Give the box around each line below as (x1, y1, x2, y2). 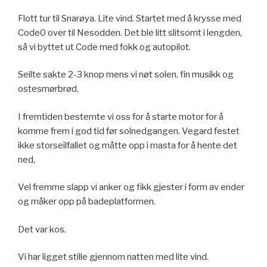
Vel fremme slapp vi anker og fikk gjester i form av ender (18, 182, 244, 193)
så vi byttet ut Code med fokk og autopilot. (18, 41, 191, 52)
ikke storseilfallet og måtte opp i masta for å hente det (18, 139, 237, 151)
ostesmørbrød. (18, 83, 79, 95)
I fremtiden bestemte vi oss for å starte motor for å (18, 111, 223, 122)
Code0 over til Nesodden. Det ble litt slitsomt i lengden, (18, 27, 242, 38)
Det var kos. (18, 223, 66, 235)
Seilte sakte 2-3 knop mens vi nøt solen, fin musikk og (18, 69, 234, 80)
